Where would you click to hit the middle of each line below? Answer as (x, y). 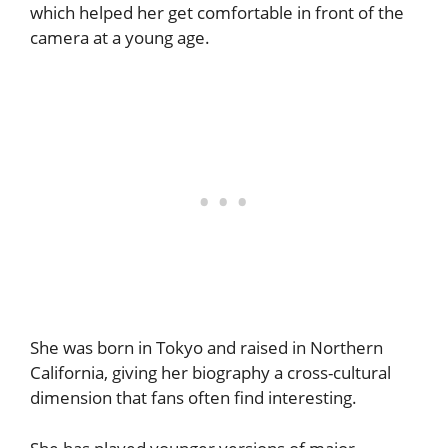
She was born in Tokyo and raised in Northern (206, 348)
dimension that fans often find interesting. (193, 398)
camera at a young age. (120, 37)
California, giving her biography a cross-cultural (210, 373)
